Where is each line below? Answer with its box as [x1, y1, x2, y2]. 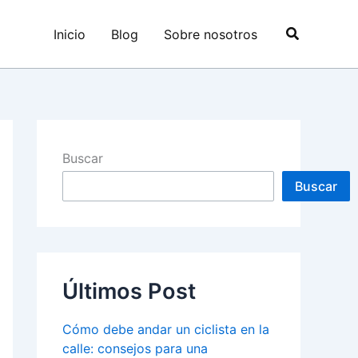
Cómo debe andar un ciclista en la [62, 321, 269, 338]
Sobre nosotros [163, 26, 257, 42]
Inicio [53, 26, 86, 42]
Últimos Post [62, 278, 196, 305]
